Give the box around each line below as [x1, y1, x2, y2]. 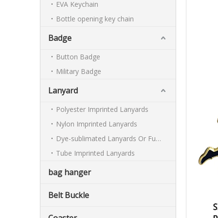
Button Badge [56, 52, 100, 61]
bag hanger [48, 167, 91, 178]
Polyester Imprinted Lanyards [56, 105, 148, 114]
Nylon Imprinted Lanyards [56, 119, 137, 128]
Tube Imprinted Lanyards [56, 148, 135, 158]
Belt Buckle [48, 190, 89, 200]
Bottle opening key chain [56, 14, 134, 23]
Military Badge [56, 67, 101, 76]
